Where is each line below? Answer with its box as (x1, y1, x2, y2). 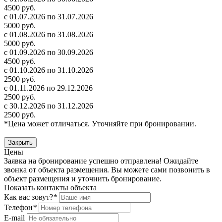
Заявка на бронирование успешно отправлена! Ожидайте (4, 157, 198, 166)
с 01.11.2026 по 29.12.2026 (4, 84, 93, 93)
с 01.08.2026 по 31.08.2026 (4, 30, 93, 39)
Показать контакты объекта (4, 183, 97, 192)
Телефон (4, 203, 33, 212)
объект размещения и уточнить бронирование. (4, 174, 162, 183)
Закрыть (8, 139, 33, 147)
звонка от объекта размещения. (4, 166, 109, 174)
